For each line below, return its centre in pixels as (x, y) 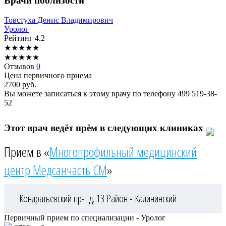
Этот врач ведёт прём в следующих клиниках (105, 128)
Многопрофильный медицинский (123, 152)
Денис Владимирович (75, 20)
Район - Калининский (142, 199)
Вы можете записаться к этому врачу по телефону (91, 93)
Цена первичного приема (48, 75)
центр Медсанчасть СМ (55, 170)
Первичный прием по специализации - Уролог (85, 218)
